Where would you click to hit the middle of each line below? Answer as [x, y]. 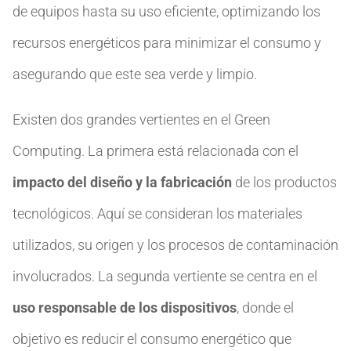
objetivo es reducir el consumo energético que [152, 339]
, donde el [265, 308]
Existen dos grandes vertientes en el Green [141, 119]
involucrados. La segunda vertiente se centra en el [165, 276]
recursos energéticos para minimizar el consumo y [167, 43]
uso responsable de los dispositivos [125, 308]
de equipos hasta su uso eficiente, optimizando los [166, 11]
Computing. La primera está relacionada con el [156, 151]
